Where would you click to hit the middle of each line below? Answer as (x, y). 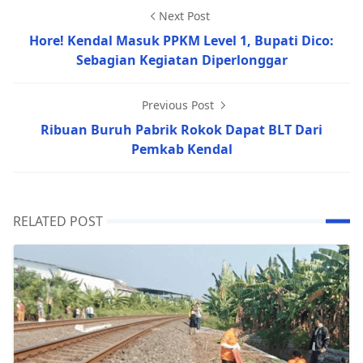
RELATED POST (58, 221)
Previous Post (179, 105)
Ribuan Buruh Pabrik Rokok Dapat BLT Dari (181, 130)
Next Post (184, 16)
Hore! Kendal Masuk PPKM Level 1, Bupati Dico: (181, 41)
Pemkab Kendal (181, 149)
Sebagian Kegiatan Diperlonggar (181, 60)
